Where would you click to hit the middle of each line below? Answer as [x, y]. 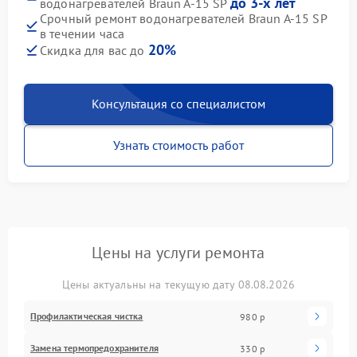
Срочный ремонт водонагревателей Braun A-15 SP [183, 18]
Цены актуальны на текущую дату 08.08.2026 [178, 284]
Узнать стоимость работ [178, 145]
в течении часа [82, 33]
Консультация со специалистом [178, 104]
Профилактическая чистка [87, 316]
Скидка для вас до [94, 50]
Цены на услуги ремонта [178, 253]
